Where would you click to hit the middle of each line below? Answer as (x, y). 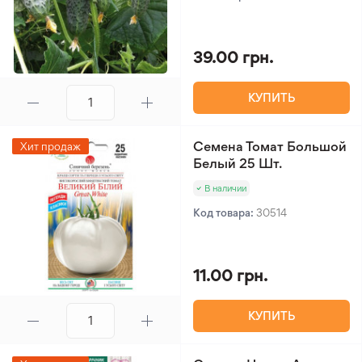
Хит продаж (51, 146)
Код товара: (225, 213)
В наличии (225, 188)
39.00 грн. (233, 57)
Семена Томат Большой (270, 146)
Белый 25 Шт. (238, 163)
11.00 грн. (230, 276)
